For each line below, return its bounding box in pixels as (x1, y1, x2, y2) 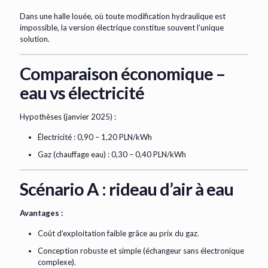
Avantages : (20, 208, 63, 218)
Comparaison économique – (20, 63, 225, 84)
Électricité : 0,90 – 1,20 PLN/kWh (38, 132, 152, 142)
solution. (20, 34, 50, 44)
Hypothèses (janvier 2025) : (20, 112, 116, 122)
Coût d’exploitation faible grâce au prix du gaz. (38, 229, 199, 239)
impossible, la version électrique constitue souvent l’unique (20, 23, 224, 33)
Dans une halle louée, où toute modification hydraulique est (20, 11, 226, 22)
